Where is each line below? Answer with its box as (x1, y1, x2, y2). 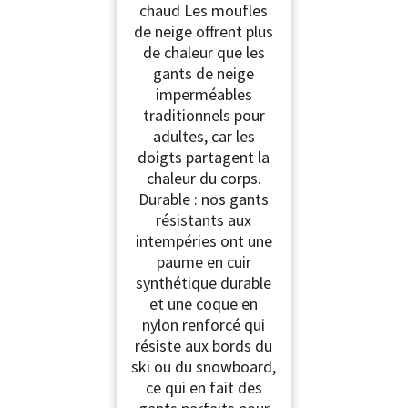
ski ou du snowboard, (131, 355, 277, 377)
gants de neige (153, 62, 255, 84)
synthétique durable (136, 271, 272, 293)
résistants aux (156, 209, 252, 230)
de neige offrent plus (134, 20, 274, 42)
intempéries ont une (135, 229, 272, 251)
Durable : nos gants (138, 188, 270, 209)
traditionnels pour (142, 104, 265, 126)
